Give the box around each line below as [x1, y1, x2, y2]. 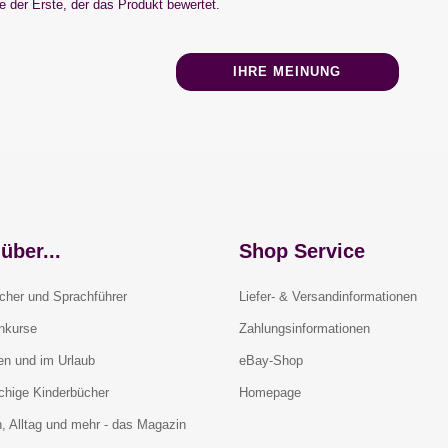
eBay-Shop [239, 353, 303, 368]
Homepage [239, 385, 301, 400]
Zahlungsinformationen [239, 321, 370, 336]
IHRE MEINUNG [233, 64, 342, 79]
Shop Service [239, 240, 365, 262]
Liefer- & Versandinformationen [239, 289, 417, 304]
